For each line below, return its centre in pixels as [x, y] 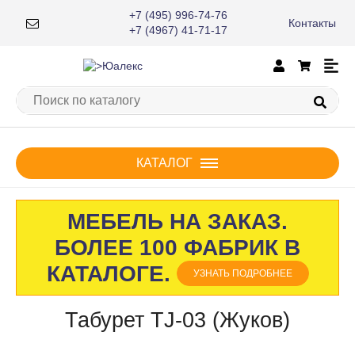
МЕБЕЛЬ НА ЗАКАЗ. [177, 222]
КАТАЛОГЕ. [111, 274]
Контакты [312, 23]
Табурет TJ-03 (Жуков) [177, 321]
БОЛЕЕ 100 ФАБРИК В [177, 248]
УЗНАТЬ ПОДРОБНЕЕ [242, 274]
